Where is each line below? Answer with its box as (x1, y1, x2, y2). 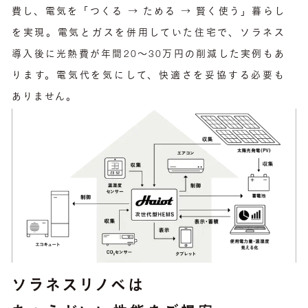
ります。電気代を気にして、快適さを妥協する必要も (12, 71, 285, 82)
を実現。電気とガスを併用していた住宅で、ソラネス (12, 29, 285, 39)
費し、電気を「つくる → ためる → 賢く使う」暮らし (12, 8, 285, 18)
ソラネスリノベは (12, 280, 146, 295)
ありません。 (12, 93, 78, 103)
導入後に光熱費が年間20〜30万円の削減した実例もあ (12, 50, 285, 60)
